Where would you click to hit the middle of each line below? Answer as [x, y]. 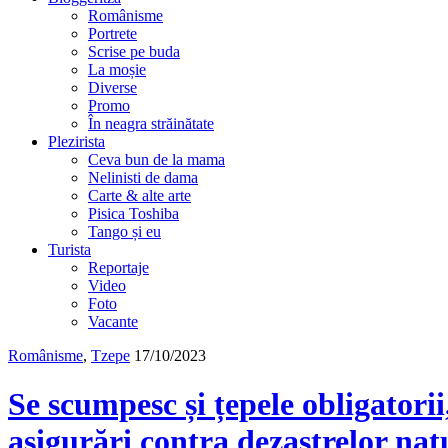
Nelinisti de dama [143, 177]
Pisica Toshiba [133, 213]
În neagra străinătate [151, 123]
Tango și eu [124, 231]
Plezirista [76, 141]
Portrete [112, 33]
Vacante [113, 321]
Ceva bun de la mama [156, 159]
